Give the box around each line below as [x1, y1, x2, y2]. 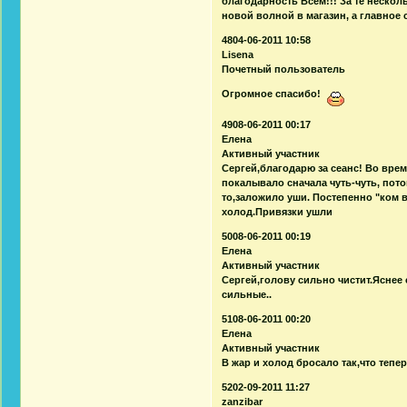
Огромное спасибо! [222, 87, 327, 99]
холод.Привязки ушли [222, 205, 333, 217]
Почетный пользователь [222, 63, 346, 74]
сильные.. [222, 288, 273, 300]
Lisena [222, 48, 254, 60]
